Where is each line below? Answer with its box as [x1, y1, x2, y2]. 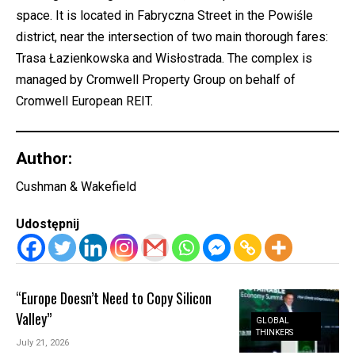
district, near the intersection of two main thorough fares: [16, 29, 328, 44]
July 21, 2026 [16, 338, 70, 349]
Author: [16, 148, 72, 168]
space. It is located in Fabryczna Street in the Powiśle [16, 8, 313, 23]
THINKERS [256, 327, 294, 337]
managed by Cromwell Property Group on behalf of [16, 72, 296, 87]
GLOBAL [256, 315, 290, 325]
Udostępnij [16, 216, 79, 232]
